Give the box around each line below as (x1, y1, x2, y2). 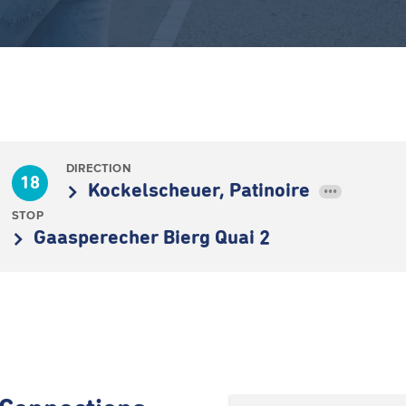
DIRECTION (66, 161, 130, 175)
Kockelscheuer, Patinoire (88, 181, 314, 201)
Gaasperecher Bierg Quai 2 (34, 228, 270, 248)
